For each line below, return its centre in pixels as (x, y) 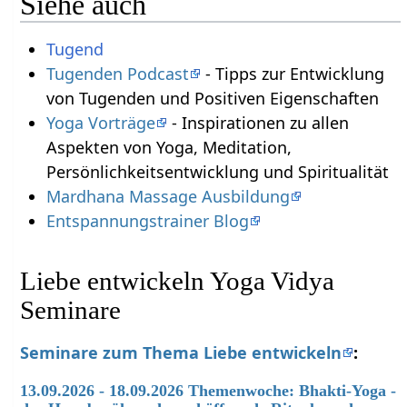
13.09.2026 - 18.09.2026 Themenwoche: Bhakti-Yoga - (208, 391)
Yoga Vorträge (100, 123)
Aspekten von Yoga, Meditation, (169, 148)
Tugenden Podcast (117, 74)
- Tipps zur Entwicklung (292, 74)
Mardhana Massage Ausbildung (168, 197)
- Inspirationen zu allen (258, 123)
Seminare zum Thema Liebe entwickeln (181, 353)
